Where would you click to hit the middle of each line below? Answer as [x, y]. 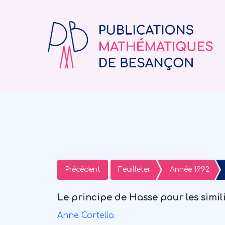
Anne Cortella [86, 216]
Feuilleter [134, 170]
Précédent [83, 170]
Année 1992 [190, 170]
